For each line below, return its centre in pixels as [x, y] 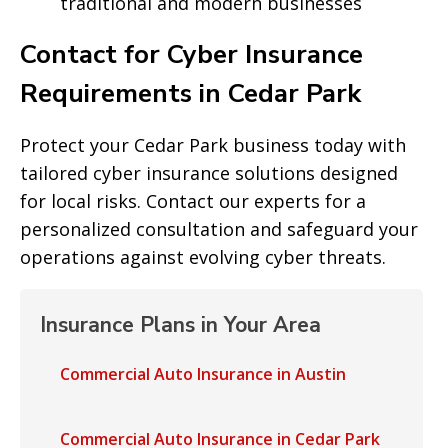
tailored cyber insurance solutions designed [209, 173]
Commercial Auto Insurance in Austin [203, 374]
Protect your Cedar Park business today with [213, 145]
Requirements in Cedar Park [190, 93]
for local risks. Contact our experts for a [193, 201]
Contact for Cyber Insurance [191, 54]
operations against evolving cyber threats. [203, 257]
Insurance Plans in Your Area [180, 325]
